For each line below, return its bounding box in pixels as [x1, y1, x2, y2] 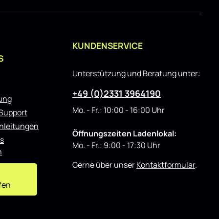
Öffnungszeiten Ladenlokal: [72, 128, 176, 139]
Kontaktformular [136, 159, 195, 170]
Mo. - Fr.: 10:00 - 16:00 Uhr [72, 105, 165, 115]
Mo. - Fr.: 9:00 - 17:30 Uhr [72, 140, 160, 151]
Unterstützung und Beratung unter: [72, 68, 200, 79]
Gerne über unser [72, 159, 136, 170]
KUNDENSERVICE [72, 40, 143, 51]
